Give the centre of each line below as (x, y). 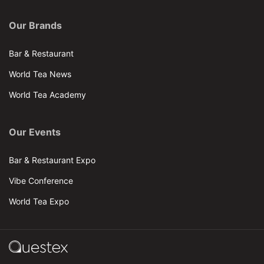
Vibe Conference (41, 180)
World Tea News (40, 74)
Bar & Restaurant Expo (52, 160)
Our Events (35, 132)
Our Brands (35, 25)
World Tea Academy (47, 94)
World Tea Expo (39, 201)
